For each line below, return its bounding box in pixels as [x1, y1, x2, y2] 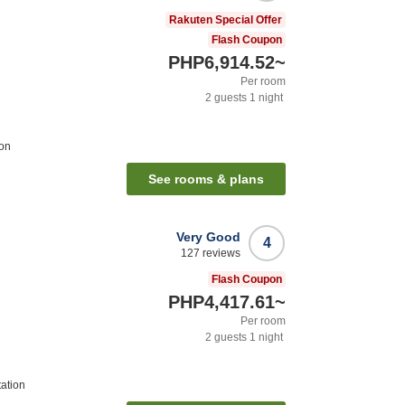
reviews [200, 246, 240, 259]
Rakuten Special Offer [169, 13, 282, 26]
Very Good [176, 229, 240, 244]
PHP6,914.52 [168, 52, 275, 72]
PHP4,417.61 [168, 291, 275, 312]
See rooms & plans [148, 171, 264, 186]
